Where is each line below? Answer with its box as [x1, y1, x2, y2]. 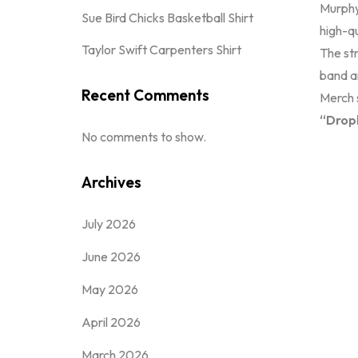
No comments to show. [82, 129, 206, 145]
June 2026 [82, 249, 141, 265]
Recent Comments [82, 86, 209, 105]
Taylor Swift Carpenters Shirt [82, 42, 241, 58]
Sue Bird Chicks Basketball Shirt [82, 10, 253, 26]
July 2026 [82, 216, 136, 232]
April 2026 [82, 314, 141, 330]
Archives [82, 173, 141, 192]
